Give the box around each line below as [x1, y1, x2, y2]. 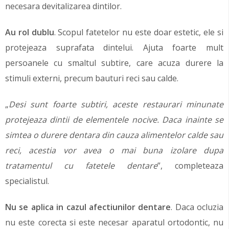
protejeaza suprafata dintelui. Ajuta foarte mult [5, 41, 223, 53]
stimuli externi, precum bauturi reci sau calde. [5, 72, 178, 84]
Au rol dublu [5, 26, 54, 38]
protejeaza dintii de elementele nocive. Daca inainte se [5, 113, 223, 125]
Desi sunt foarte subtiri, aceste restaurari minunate [9, 98, 223, 110]
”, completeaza [157, 159, 223, 171]
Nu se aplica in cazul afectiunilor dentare [5, 201, 171, 213]
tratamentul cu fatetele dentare [5, 159, 157, 171]
